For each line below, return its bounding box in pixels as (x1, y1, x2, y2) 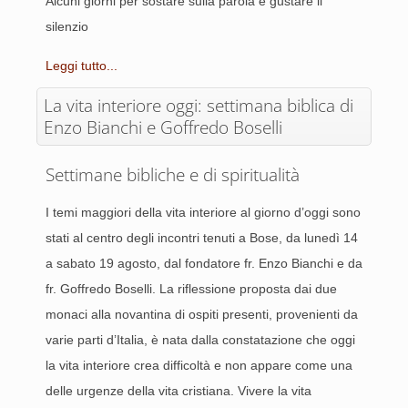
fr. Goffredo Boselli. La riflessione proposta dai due (46, 281, 337, 296)
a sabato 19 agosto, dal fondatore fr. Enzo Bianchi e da (46, 256, 362, 270)
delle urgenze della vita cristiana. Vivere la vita (46, 383, 311, 398)
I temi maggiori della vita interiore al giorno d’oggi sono (46, 205, 361, 219)
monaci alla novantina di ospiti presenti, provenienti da (46, 307, 358, 321)
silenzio (46, 19, 88, 34)
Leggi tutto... (46, 58, 117, 73)
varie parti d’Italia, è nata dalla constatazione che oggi (46, 332, 355, 347)
